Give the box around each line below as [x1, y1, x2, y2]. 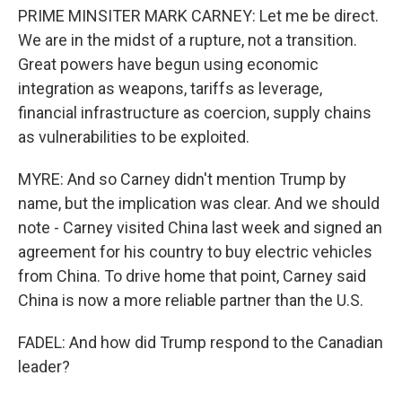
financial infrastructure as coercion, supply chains [18, 103, 371, 122]
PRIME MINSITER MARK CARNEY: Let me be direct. [18, 6, 379, 25]
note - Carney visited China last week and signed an [18, 218, 382, 237]
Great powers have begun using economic [18, 55, 319, 74]
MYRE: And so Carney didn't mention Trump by [18, 170, 346, 188]
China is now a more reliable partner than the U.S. [18, 291, 363, 310]
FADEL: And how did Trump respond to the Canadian [18, 333, 383, 352]
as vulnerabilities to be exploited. [18, 127, 249, 146]
